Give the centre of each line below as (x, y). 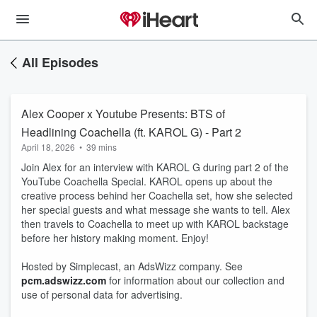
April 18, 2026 (48, 147)
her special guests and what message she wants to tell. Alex (156, 209)
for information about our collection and (195, 280)
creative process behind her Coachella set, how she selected (157, 195)
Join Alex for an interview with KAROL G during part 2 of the (155, 167)
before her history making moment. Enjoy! (115, 238)
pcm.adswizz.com (64, 280)
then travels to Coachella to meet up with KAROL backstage (155, 224)
